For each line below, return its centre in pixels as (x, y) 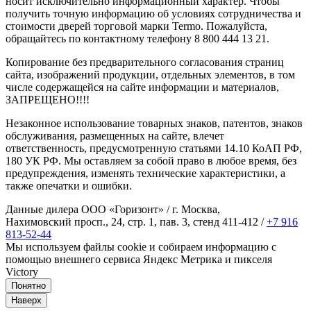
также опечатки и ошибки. (69, 185)
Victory (22, 271)
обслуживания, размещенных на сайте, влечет (115, 135)
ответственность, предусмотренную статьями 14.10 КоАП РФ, (154, 148)
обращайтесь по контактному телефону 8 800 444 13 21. (137, 38)
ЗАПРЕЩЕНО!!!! (48, 99)
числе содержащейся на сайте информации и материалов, (142, 87)
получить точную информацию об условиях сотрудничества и (153, 13)
